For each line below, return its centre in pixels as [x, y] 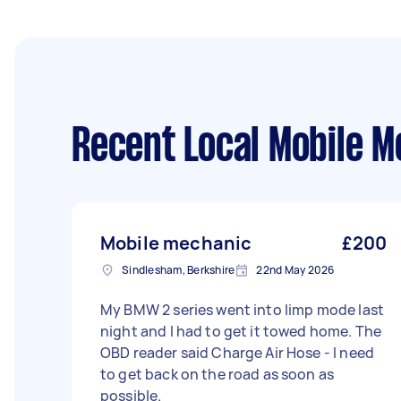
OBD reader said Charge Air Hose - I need [237, 353]
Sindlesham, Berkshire [179, 270]
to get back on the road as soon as [218, 374]
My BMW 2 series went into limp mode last [242, 310]
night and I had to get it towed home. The [241, 331]
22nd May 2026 [295, 270]
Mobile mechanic [176, 243]
